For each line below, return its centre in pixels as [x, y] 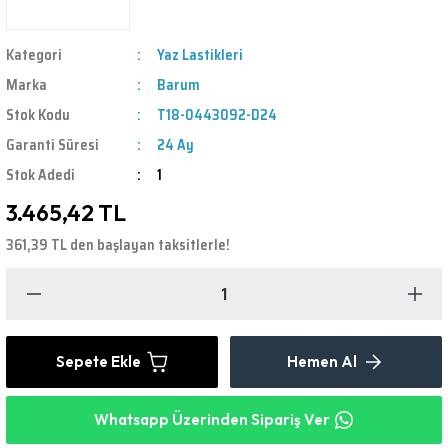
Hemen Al [322, 362]
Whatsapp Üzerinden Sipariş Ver [212, 420]
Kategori [34, 54]
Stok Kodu [38, 114]
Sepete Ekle [98, 362]
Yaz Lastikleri [199, 54]
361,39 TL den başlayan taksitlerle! [118, 244]
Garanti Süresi [52, 144]
